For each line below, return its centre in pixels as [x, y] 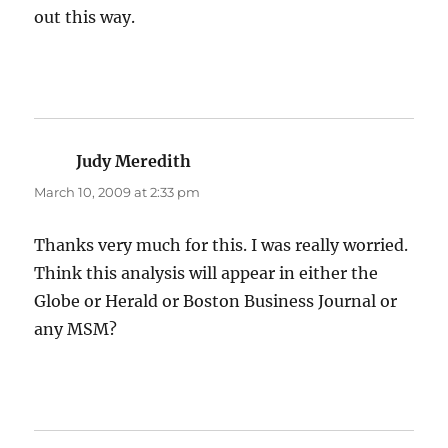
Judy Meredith [134, 161]
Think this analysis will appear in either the [206, 273]
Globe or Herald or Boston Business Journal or [216, 301]
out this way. [85, 17]
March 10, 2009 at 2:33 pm [117, 192]
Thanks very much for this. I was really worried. [221, 245]
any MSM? [76, 329]
